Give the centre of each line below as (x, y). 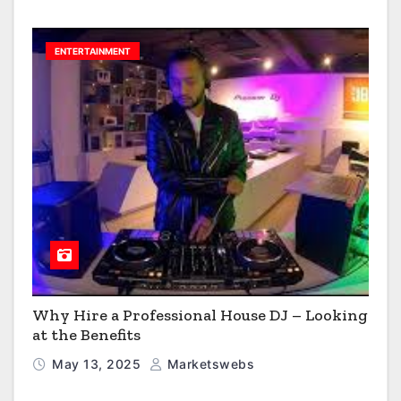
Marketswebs (209, 364)
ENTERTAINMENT (93, 51)
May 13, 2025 (98, 364)
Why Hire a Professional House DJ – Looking (200, 316)
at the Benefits (86, 335)
